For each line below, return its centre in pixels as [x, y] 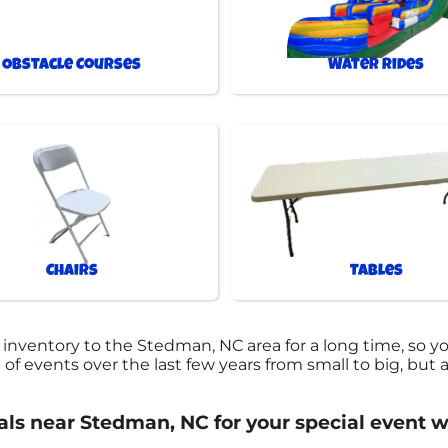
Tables [376, 271]
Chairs [71, 271]
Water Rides [376, 65]
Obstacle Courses [72, 65]
